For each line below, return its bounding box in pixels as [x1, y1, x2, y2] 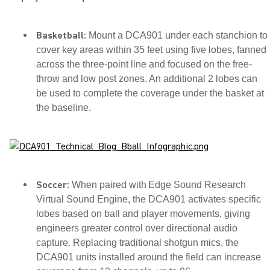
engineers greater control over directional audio [36, 223, 237, 233]
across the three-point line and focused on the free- [36, 59, 252, 69]
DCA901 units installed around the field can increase [36, 252, 261, 262]
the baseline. [36, 102, 91, 113]
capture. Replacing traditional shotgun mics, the [36, 237, 239, 248]
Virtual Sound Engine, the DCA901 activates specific [36, 194, 261, 204]
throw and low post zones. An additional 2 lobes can [36, 74, 257, 84]
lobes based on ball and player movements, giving [36, 209, 250, 219]
